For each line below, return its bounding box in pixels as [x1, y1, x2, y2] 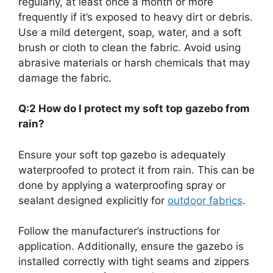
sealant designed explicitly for [18, 194, 168, 207]
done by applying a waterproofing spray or [18, 179, 225, 191]
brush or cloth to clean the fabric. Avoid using [18, 41, 241, 54]
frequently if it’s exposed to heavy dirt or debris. [18, 10, 253, 23]
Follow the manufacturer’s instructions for [18, 225, 220, 238]
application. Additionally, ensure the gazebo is [18, 240, 244, 253]
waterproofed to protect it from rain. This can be [18, 163, 255, 176]
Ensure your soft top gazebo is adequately [18, 148, 225, 161]
